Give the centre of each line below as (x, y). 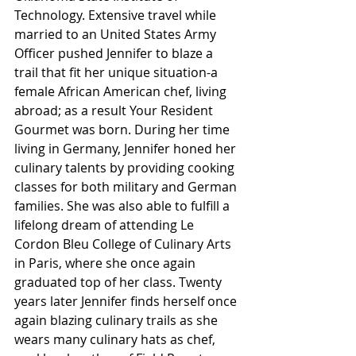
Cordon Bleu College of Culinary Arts (124, 244)
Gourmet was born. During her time (124, 129)
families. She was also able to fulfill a (124, 205)
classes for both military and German (127, 186)
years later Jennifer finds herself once (127, 301)
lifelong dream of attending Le (106, 224)
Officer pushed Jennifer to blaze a (115, 53)
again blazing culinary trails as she (118, 320)
